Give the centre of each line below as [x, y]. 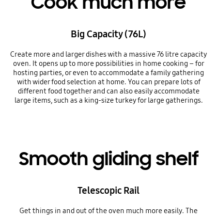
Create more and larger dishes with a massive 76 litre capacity [108, 54]
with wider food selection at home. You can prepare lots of [108, 82]
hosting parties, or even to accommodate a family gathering [108, 72]
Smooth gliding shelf [108, 159]
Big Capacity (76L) [108, 34]
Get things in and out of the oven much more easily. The [108, 210]
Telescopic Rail [108, 190]
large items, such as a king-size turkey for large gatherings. [108, 100]
